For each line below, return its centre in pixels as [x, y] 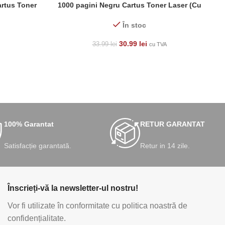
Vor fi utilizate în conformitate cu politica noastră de [97, 206]
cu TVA [158, 44]
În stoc [134, 25]
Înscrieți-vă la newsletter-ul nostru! [73, 188]
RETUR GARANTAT [173, 124]
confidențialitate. [36, 218]
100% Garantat [29, 124]
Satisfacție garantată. [37, 146]
